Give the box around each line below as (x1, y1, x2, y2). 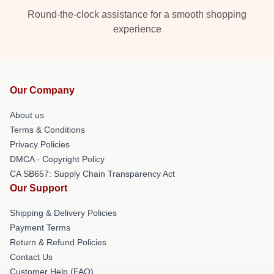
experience (113, 23, 161, 34)
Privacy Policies (10, 139, 70, 149)
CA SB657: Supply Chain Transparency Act (10, 168, 175, 179)
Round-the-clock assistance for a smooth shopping (28, 9, 246, 20)
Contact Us (10, 251, 53, 262)
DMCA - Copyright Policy (10, 154, 105, 164)
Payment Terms (10, 222, 70, 232)
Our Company (10, 84, 75, 95)
